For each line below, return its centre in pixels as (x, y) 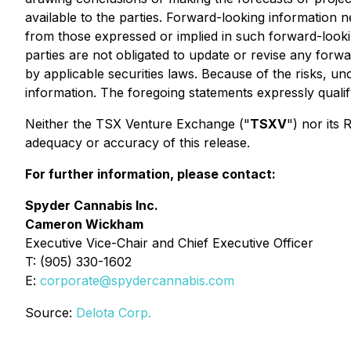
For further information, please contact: (150, 174)
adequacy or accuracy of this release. (138, 143)
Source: (51, 313)
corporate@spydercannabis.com (137, 280)
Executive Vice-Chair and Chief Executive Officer (169, 243)
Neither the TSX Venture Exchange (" (138, 124)
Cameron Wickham (84, 224)
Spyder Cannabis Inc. (92, 205)
